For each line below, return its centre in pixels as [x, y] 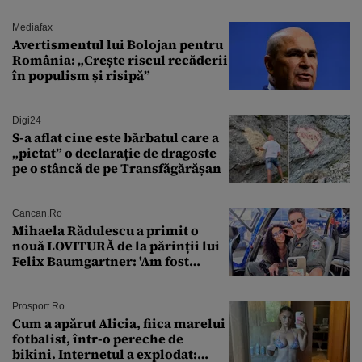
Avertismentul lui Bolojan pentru [118, 44]
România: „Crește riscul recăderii [120, 59]
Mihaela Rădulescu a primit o [105, 230]
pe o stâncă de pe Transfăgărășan [117, 168]
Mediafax [32, 27]
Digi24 [27, 120]
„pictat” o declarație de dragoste [114, 152]
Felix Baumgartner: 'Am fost [101, 261]
